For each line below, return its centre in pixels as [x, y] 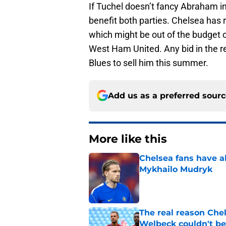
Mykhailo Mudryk [176, 169]
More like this [128, 139]
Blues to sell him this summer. [149, 63]
